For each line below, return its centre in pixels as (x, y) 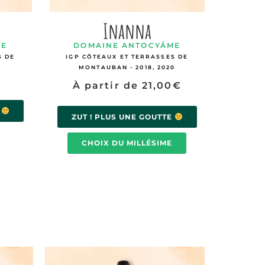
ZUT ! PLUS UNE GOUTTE (123, 117)
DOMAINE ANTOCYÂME (127, 45)
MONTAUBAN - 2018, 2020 (127, 67)
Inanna (127, 30)
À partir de (107, 85)
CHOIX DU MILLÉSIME (127, 143)
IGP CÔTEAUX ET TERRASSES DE (127, 56)
